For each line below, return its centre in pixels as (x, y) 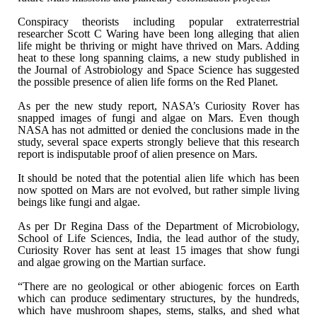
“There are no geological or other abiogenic (120, 286)
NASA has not (51, 129)
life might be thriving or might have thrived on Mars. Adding (158, 45)
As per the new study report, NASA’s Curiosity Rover (148, 105)
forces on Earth (261, 286)
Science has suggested (247, 69)
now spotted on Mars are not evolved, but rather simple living (158, 190)
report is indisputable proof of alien (95, 154)
